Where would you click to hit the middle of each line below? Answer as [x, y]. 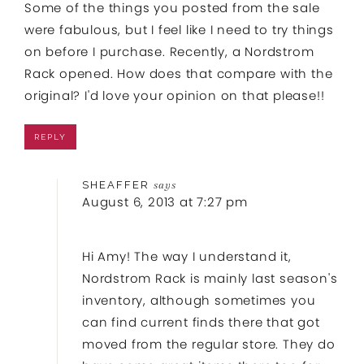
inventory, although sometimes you [199, 300]
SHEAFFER [116, 184]
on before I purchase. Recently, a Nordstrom [169, 51]
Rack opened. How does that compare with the [179, 73]
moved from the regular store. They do [209, 344]
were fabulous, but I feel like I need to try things [179, 29]
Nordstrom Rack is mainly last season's [210, 278]
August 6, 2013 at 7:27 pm [165, 201]
